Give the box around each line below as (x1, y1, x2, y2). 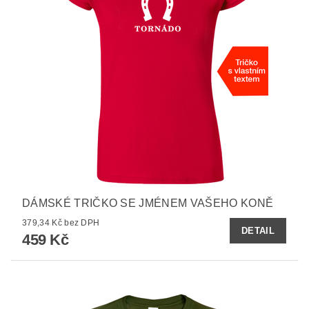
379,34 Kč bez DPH (64, 218, 100, 228)
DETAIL (241, 225, 275, 236)
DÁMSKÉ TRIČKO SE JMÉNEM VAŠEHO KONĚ (22, 197, 274, 210)
